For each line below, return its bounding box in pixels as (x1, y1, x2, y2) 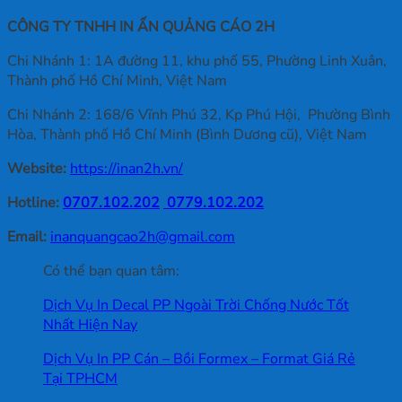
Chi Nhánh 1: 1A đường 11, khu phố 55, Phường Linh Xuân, (7, 50, 387, 71)
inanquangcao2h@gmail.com (50, 226, 235, 247)
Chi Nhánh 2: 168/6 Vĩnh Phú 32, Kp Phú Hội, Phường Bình (7, 104, 390, 125)
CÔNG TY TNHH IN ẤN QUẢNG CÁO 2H (7, 16, 275, 37)
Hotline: (7, 192, 63, 213)
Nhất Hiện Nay (43, 314, 137, 335)
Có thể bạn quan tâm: (43, 260, 179, 281)
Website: (7, 158, 66, 179)
